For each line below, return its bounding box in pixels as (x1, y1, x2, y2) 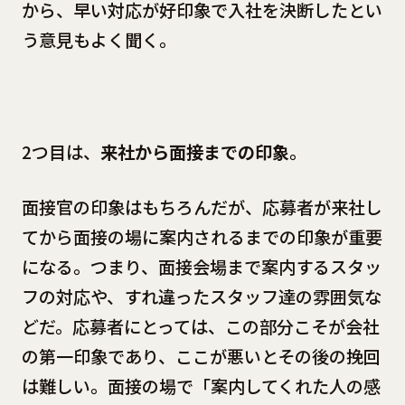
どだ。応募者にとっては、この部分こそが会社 (21, 314, 380, 340)
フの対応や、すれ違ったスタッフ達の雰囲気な (21, 284, 381, 310)
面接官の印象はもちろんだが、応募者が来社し (21, 194, 382, 221)
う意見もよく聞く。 (21, 27, 176, 53)
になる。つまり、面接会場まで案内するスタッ (21, 254, 381, 280)
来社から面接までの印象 (99, 138, 289, 165)
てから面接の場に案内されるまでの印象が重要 (21, 224, 382, 250)
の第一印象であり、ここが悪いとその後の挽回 (21, 344, 381, 370)
